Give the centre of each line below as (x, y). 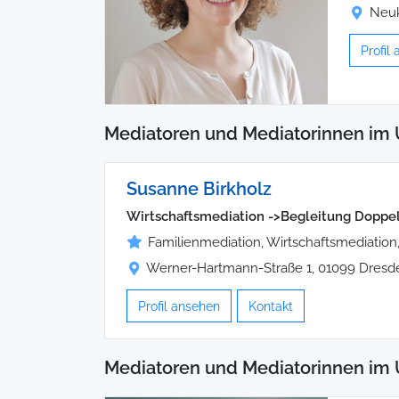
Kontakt (271, 306)
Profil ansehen (179, 306)
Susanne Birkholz (199, 189)
